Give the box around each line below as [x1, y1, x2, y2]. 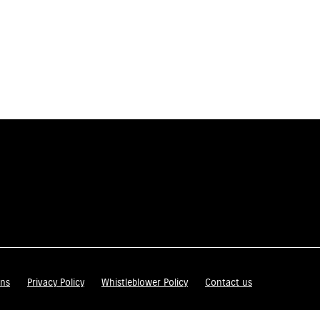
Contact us [205, 276, 252, 289]
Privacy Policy [27, 276, 84, 289]
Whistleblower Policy [101, 276, 188, 289]
